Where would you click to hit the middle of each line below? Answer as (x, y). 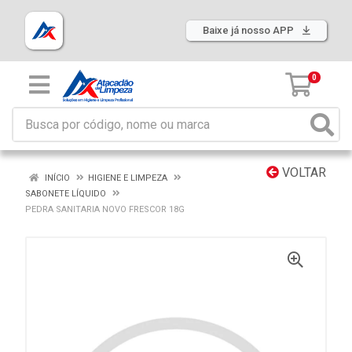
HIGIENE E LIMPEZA (128, 178)
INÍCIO (56, 178)
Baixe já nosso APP (249, 30)
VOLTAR (302, 172)
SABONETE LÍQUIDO (66, 194)
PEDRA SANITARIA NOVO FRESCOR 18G (105, 209)
